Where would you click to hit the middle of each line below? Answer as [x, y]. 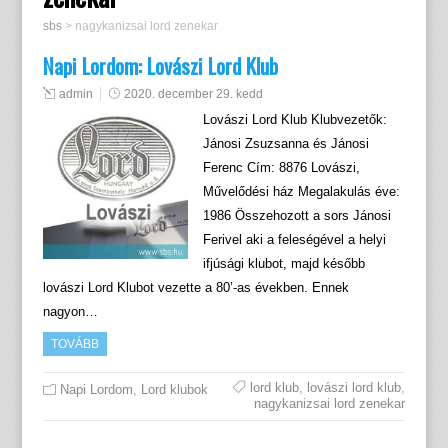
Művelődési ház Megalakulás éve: [301, 192]
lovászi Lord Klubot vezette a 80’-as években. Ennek [195, 288]
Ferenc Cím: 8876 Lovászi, [281, 168]
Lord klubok [174, 390]
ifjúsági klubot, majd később [285, 264]
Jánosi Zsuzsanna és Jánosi [285, 144]
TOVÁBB [74, 344]
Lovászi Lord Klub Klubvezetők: [294, 120]
